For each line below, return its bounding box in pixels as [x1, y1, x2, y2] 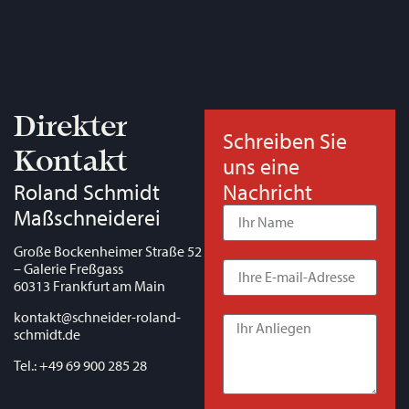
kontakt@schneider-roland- [14, 308, 181, 327]
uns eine [223, 152, 299, 180]
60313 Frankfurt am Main [14, 277, 165, 296]
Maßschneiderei [14, 203, 161, 231]
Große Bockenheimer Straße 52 [14, 242, 202, 261]
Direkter [14, 109, 127, 143]
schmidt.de [14, 325, 80, 344]
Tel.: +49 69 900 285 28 [14, 356, 147, 375]
